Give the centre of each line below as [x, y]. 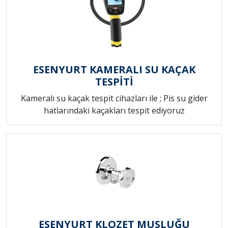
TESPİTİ [114, 82]
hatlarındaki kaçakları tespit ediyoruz [114, 111]
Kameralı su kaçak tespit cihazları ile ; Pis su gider [114, 98]
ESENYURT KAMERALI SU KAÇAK [114, 70]
